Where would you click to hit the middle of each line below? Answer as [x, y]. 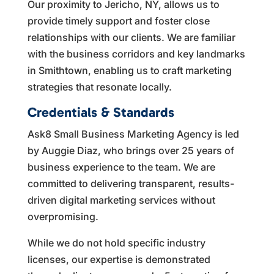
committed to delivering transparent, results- [131, 183]
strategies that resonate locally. [99, 87]
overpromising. [63, 216]
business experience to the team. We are [121, 167]
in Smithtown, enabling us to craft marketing [129, 70]
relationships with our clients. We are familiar [131, 37]
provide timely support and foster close [118, 20]
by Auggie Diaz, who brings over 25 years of [131, 150]
